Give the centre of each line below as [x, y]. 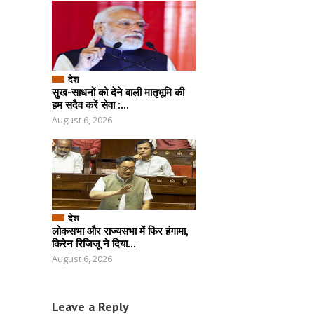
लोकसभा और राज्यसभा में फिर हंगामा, [120, 231]
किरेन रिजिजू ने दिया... [94, 244]
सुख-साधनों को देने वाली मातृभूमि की [118, 92]
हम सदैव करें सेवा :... [90, 105]
